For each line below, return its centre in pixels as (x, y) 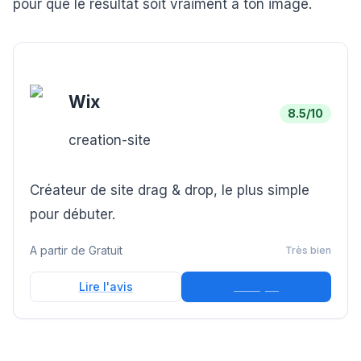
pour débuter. (73, 214)
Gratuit (106, 250)
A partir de (59, 250)
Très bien (308, 250)
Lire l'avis (106, 286)
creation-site (110, 140)
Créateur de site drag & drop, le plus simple (170, 190)
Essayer (256, 286)
